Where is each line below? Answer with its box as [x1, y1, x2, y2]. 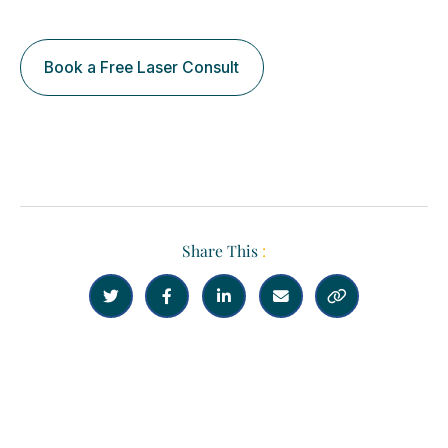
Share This [182, 239, 262, 261]
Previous [35, 347, 103, 369]
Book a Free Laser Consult [44, 58, 240, 78]
